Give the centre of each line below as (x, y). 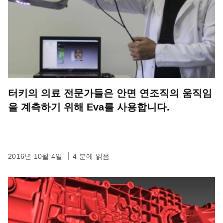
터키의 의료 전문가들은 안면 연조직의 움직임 (110, 93)
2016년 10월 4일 (36, 156)
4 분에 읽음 (91, 156)
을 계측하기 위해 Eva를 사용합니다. (89, 107)
